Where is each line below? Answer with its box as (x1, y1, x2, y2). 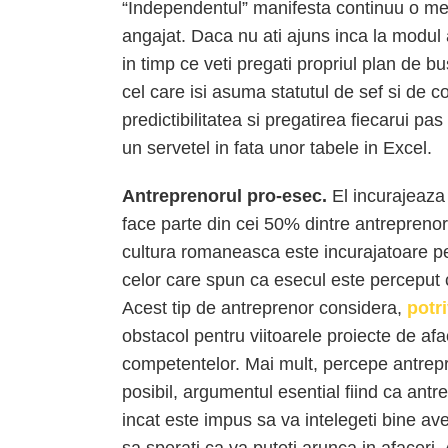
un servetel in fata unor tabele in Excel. (122, 138, 432, 158)
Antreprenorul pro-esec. (122, 186, 332, 206)
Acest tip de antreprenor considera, (122, 298, 407, 318)
